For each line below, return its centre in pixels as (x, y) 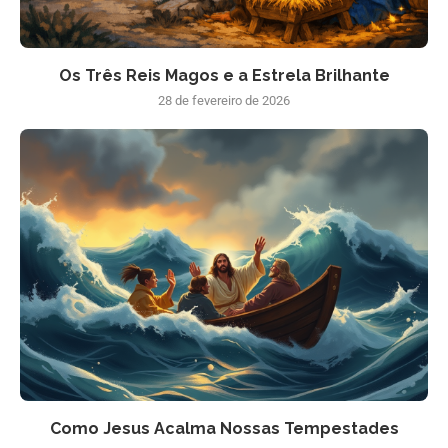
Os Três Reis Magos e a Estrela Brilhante (224, 75)
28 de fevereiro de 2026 (224, 100)
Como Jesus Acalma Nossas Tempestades (224, 428)
